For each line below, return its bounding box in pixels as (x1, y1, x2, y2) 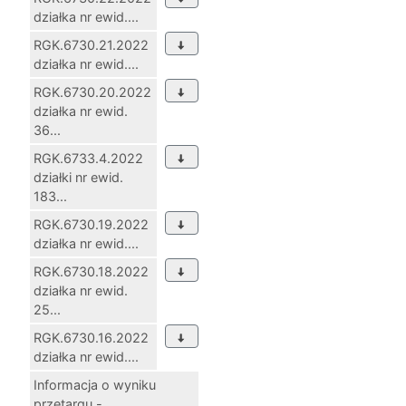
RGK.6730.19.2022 (34, 217, 149, 233)
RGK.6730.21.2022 (34, 37, 149, 53)
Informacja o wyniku (34, 377, 156, 393)
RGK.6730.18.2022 (34, 264, 149, 280)
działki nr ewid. (34, 169, 123, 186)
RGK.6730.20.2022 (34, 84, 151, 101)
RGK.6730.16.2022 (34, 330, 149, 346)
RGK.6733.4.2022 (34, 150, 143, 167)
